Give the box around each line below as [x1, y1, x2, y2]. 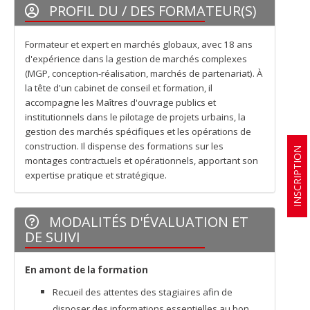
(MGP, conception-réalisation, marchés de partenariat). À [25, 67, 262, 80]
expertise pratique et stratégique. [25, 169, 167, 181]
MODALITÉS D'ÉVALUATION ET [46, 212, 248, 231]
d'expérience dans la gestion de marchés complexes [25, 53, 247, 65]
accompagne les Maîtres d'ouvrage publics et [25, 96, 216, 109]
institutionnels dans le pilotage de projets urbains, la [25, 111, 246, 123]
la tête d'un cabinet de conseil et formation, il [25, 82, 212, 94]
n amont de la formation [30, 264, 148, 276]
